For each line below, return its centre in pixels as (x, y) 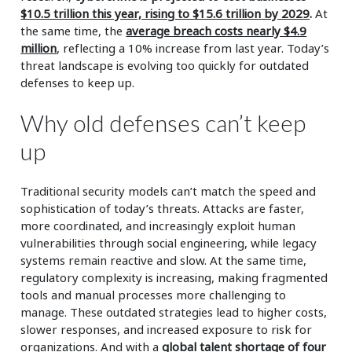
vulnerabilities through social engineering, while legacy (169, 242)
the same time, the (73, 30)
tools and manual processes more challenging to (154, 294)
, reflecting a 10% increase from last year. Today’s (193, 48)
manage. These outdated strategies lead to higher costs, (174, 312)
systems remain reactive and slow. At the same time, (164, 260)
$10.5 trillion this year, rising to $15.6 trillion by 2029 (165, 13)
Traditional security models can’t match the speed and (169, 191)
